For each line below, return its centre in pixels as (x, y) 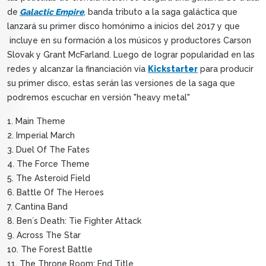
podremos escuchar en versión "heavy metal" (100, 98)
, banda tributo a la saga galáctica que (161, 12)
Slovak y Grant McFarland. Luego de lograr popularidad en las (131, 55)
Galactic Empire (52, 12)
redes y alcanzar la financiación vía (77, 69)
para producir (226, 69)
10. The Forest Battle (50, 250)
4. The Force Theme (48, 164)
